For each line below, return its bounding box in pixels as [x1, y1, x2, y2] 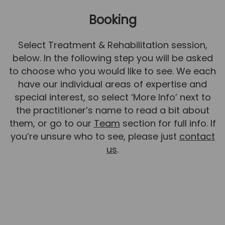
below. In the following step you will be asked [12, 52, 213, 65]
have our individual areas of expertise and [18, 78, 207, 91]
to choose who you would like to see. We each [9, 65, 216, 78]
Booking [88, 12, 137, 29]
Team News [86, 29, 139, 42]
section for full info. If [120, 117, 216, 130]
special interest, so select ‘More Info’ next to [14, 91, 211, 104]
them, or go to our [9, 117, 94, 130]
